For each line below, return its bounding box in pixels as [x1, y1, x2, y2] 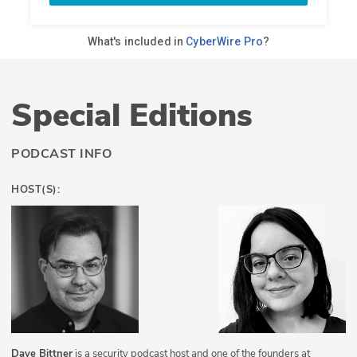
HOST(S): [11, 182, 60, 198]
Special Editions [11, 94, 253, 138]
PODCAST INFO [11, 145, 112, 163]
